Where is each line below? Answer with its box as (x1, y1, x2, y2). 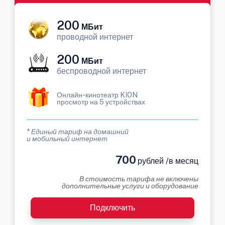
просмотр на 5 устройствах (57, 98, 145, 106)
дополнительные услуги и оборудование (62, 182, 198, 190)
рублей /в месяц (136, 156, 198, 166)
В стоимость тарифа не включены (79, 175, 198, 183)
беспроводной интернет (57, 66, 146, 76)
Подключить (90, 203, 135, 212)
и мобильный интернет (27, 135, 107, 143)
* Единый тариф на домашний (27, 128, 129, 136)
